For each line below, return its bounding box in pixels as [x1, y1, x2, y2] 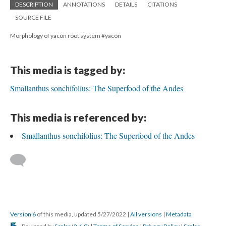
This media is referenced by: [10, 111, 146, 124]
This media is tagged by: [10, 64, 125, 76]
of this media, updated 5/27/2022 [36, 210, 127, 218]
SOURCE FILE [15, 14, 51, 21]
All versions [130, 210, 162, 218]
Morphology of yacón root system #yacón [10, 32, 121, 39]
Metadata [166, 210, 192, 218]
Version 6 [10, 210, 36, 218]
